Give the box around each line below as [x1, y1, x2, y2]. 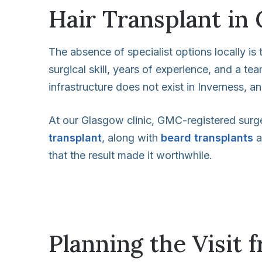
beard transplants [161, 131, 253, 144]
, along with [102, 131, 161, 144]
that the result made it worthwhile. [49, 149, 212, 161]
